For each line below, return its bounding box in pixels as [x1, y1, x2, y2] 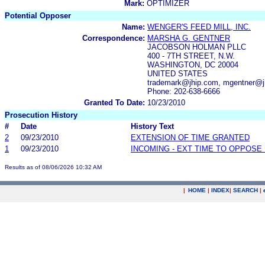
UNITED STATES [147, 69, 208, 78]
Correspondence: [82, 33, 145, 43]
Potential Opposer [5, 11, 71, 20]
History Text [131, 121, 174, 131]
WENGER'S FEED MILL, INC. [147, 22, 251, 31]
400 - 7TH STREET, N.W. [147, 51, 235, 60]
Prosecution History [5, 110, 77, 119]
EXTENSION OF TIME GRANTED [131, 132, 250, 142]
